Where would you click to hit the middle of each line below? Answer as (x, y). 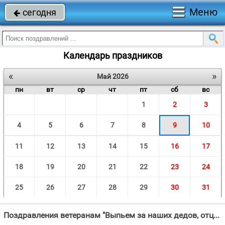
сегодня (39, 12)
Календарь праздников (113, 55)
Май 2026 (113, 76)
